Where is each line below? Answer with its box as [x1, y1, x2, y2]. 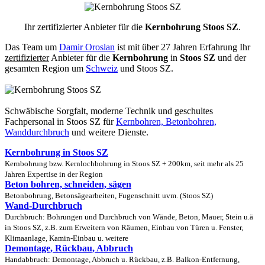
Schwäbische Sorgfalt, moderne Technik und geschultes [5, 105, 213, 116]
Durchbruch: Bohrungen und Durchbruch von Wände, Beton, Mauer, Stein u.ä [5, 212, 253, 221]
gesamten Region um [5, 63, 86, 73]
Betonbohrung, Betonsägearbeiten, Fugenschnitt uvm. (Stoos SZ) [5, 191, 213, 200]
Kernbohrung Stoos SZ [145, 21, 238, 32]
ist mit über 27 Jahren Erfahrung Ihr [115, 41, 250, 52]
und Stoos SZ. [118, 63, 173, 73]
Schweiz [86, 63, 118, 73]
